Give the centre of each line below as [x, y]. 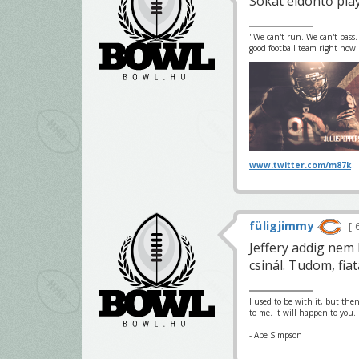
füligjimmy [282, 226]
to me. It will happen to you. [303, 313]
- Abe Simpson [276, 335]
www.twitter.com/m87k [300, 165]
